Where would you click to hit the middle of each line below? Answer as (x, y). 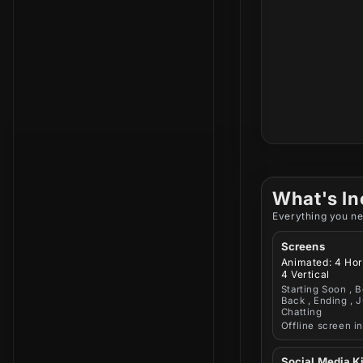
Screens (303, 246)
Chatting (301, 312)
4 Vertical (305, 275)
